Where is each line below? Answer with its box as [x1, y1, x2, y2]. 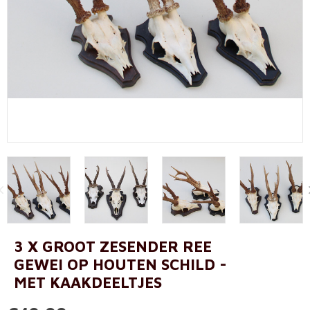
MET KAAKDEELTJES [14, 273, 162, 291]
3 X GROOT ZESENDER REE [14, 237, 212, 255]
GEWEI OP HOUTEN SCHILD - [14, 255, 227, 273]
